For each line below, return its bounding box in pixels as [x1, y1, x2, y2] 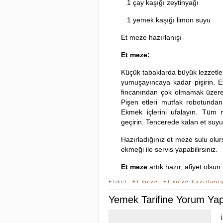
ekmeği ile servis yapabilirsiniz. [121, 145, 218, 153]
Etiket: [109, 179, 132, 184]
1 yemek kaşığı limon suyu [121, 16, 211, 24]
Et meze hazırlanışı [121, 33, 182, 41]
